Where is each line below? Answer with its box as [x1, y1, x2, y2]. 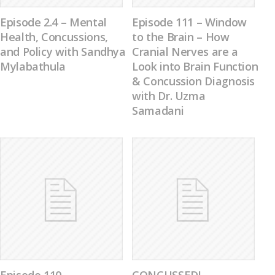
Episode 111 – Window [132, 15, 247, 29]
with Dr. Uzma [132, 88, 206, 103]
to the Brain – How [132, 29, 230, 44]
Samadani [132, 103, 184, 118]
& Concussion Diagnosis [132, 74, 255, 88]
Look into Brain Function [132, 59, 258, 74]
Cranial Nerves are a [132, 44, 238, 59]
